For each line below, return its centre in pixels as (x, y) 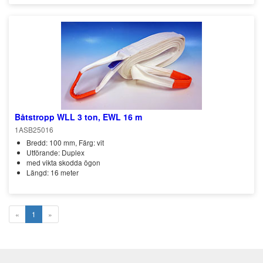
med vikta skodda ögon (63, 162)
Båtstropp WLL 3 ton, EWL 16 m (78, 117)
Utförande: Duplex (55, 152)
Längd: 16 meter (53, 172)
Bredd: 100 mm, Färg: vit (65, 142)
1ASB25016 (34, 129)
